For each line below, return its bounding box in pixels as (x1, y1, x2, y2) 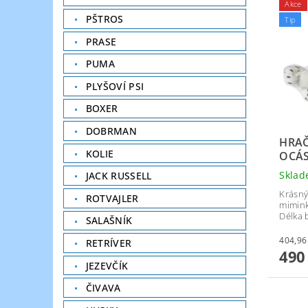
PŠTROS (85, 12, 124, 26)
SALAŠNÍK (85, 214, 133, 228)
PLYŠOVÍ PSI (85, 79, 144, 93)
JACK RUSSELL (85, 169, 152, 183)
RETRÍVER (85, 236, 132, 250)
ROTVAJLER (85, 191, 139, 205)
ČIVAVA (85, 281, 121, 295)
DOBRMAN (85, 124, 137, 137)
